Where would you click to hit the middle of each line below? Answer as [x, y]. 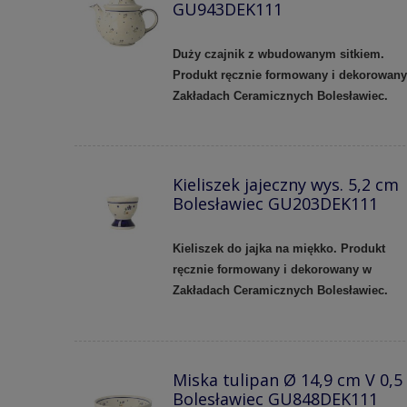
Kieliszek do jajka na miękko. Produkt [278, 249]
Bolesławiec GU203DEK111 [275, 204]
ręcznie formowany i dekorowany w [272, 270]
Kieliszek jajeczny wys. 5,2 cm [285, 185]
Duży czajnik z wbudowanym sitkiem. [278, 54]
